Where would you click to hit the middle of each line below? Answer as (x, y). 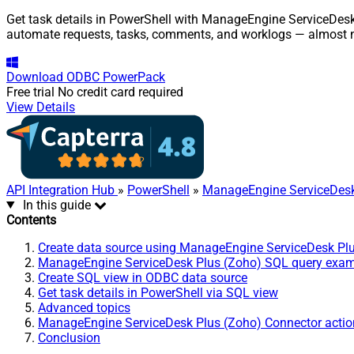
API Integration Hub (62, 190)
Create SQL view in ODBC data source (143, 277)
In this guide (56, 205)
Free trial (30, 92)
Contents (31, 220)
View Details (41, 107)
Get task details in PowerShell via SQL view (158, 292)
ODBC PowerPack (116, 77)
